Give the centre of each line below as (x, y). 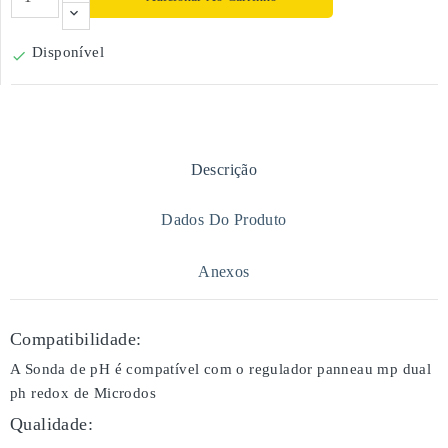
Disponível (68, 52)
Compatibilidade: (76, 339)
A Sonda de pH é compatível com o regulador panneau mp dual (221, 369)
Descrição (224, 169)
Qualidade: (51, 424)
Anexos (224, 271)
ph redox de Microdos (83, 393)
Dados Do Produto (224, 219)
